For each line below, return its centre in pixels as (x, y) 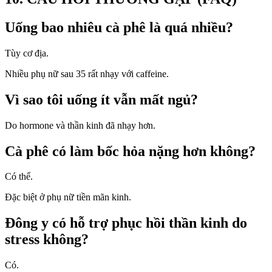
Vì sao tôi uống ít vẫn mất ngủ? (101, 99)
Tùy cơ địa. (27, 53)
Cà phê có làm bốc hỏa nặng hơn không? (130, 151)
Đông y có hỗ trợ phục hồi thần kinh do (126, 223)
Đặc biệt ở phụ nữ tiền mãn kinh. (68, 197)
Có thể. (19, 177)
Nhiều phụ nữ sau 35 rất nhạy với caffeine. (87, 73)
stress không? (47, 240)
